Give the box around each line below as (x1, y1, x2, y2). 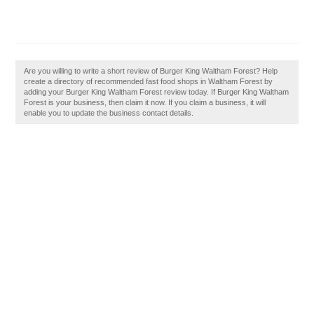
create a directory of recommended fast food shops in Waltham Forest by (24, 77, 273, 86)
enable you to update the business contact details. (24, 109, 194, 117)
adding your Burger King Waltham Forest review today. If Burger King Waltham (24, 88, 289, 96)
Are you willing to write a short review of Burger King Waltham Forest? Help (24, 67, 278, 75)
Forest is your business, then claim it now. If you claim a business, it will (24, 98, 266, 107)
